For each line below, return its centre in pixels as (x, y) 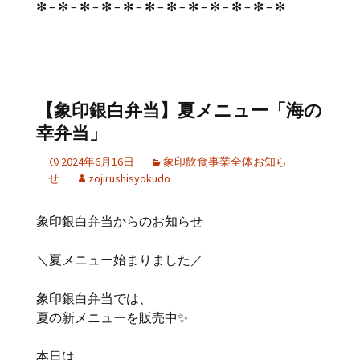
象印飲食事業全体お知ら (225, 161)
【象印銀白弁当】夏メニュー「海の (179, 110)
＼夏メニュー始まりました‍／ (120, 259)
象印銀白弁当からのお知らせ (120, 221)
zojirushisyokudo (129, 178)
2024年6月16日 (98, 161)
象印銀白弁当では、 (94, 298)
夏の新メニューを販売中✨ (112, 317)
